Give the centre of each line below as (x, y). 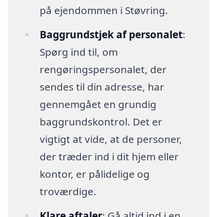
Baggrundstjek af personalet (111, 35)
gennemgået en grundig (98, 104)
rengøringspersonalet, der (103, 70)
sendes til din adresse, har (102, 87)
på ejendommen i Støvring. (104, 10)
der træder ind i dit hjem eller (109, 157)
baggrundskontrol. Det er (101, 122)
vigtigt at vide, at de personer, (111, 139)
